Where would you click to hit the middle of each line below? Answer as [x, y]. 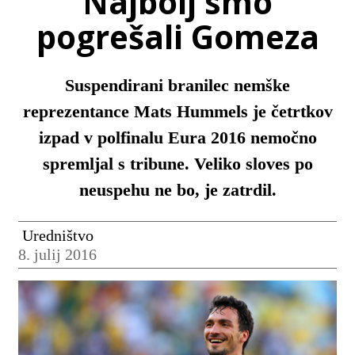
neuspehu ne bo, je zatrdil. [177, 190]
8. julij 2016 [57, 254]
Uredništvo [57, 235]
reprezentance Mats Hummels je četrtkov [177, 112]
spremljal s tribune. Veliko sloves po [177, 164]
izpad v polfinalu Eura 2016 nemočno [177, 138]
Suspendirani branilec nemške [177, 86]
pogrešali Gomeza [177, 37]
